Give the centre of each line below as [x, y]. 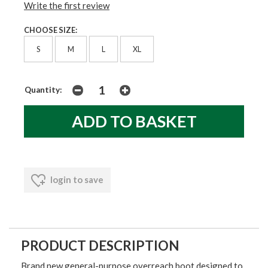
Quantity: [43, 90]
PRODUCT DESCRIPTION [100, 246]
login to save [76, 180]
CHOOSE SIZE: [51, 30]
